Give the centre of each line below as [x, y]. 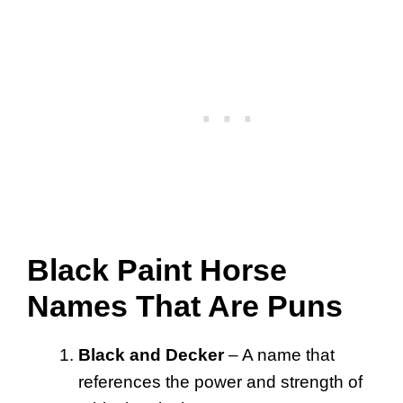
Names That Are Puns [185, 306]
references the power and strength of [220, 382]
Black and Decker [151, 355]
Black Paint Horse [157, 270]
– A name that [279, 355]
